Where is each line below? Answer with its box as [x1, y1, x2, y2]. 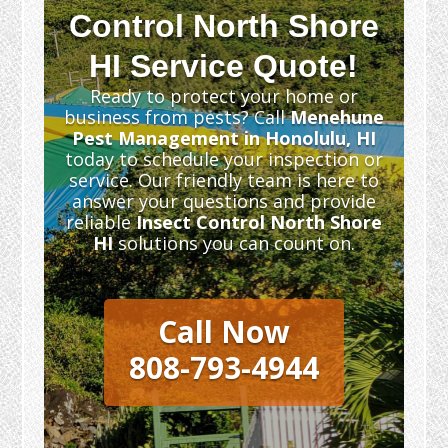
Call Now [157, 311, 290, 353]
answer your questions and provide [71, 189, 376, 214]
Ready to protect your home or [89, 84, 358, 109]
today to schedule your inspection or [64, 147, 383, 172]
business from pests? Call [63, 105, 290, 130]
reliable [65, 210, 136, 235]
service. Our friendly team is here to [68, 168, 379, 193]
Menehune [289, 105, 384, 130]
